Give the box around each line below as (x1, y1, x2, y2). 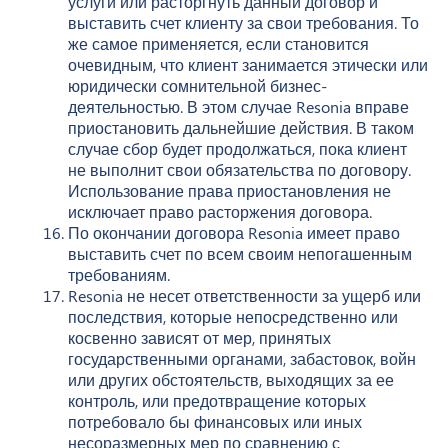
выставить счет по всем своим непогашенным (68, 242, 412, 264)
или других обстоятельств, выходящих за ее (68, 368, 394, 390)
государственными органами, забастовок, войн (68, 347, 416, 369)
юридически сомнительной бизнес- (68, 74, 327, 96)
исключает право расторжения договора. (68, 200, 372, 222)
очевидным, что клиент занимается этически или (68, 53, 428, 75)
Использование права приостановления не (68, 179, 391, 201)
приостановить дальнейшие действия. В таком (68, 116, 414, 138)
